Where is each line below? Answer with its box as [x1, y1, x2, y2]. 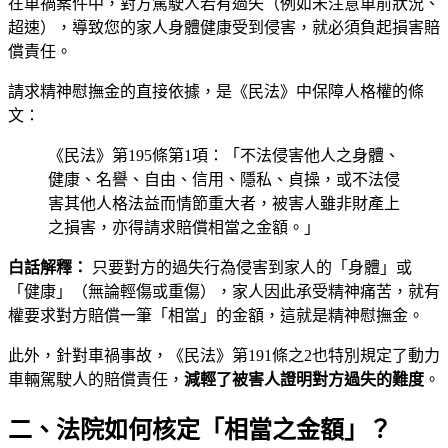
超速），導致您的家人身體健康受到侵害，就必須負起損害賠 [8, 18, 440, 36]
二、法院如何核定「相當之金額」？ [8, 416, 392, 443]
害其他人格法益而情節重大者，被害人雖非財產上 [48, 194, 400, 212]
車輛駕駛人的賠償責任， [8, 370, 184, 388]
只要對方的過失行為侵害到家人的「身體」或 [88, 258, 412, 276]
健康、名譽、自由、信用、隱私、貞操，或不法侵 [48, 170, 400, 188]
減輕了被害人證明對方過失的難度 [184, 370, 424, 388]
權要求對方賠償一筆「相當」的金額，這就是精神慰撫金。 [8, 306, 424, 324]
